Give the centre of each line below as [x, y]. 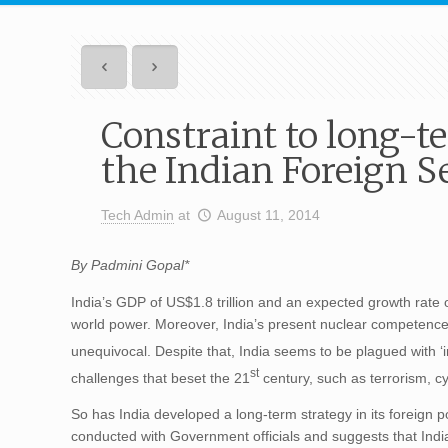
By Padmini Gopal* [130, 265]
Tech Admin [138, 215]
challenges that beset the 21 [161, 377]
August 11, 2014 [268, 215]
